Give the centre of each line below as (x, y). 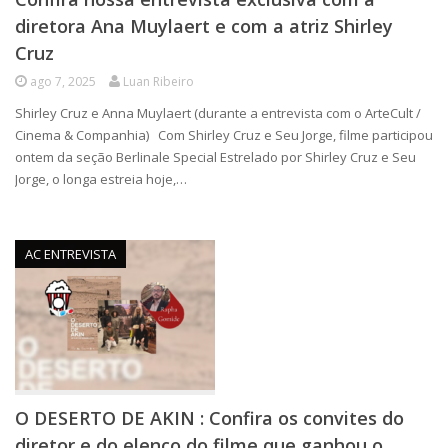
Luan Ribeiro (158, 81)
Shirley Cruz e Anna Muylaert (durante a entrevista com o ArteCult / (218, 113)
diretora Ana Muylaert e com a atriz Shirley (204, 26)
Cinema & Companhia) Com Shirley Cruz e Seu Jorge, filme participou (224, 135)
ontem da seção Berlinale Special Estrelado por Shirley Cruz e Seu (215, 157)
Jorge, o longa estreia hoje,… (101, 179)
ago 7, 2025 (63, 81)
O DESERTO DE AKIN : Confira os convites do (209, 418)
